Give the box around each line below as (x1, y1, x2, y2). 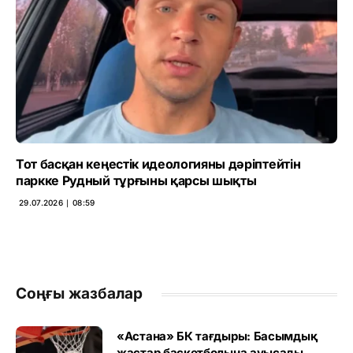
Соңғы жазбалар (16, 284, 143, 303)
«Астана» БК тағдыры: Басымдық (117, 329, 318, 344)
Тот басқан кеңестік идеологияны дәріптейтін (16, 156, 301, 173)
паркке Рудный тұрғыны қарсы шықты (16, 173, 257, 189)
